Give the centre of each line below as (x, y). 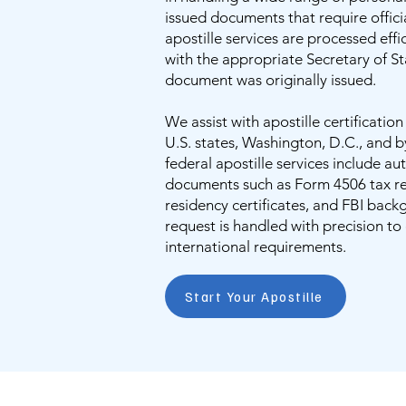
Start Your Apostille (254, 296)
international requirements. (256, 246)
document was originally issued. (271, 80)
